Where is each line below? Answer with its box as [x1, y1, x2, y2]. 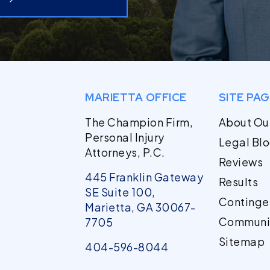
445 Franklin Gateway [85, 170, 203, 184]
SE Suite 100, [85, 185, 155, 199]
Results [218, 175, 259, 189]
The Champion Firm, [85, 115, 193, 130]
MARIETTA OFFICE [85, 90, 187, 105]
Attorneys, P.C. [85, 145, 165, 160]
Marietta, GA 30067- [85, 200, 196, 215]
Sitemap [218, 234, 265, 249]
